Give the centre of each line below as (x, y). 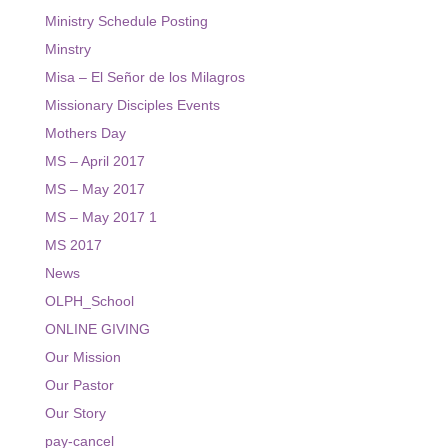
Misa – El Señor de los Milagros (145, 76)
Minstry (68, 48)
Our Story (75, 412)
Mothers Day (85, 132)
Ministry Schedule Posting (126, 20)
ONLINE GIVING (97, 328)
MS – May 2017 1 (101, 216)
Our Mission (83, 356)
